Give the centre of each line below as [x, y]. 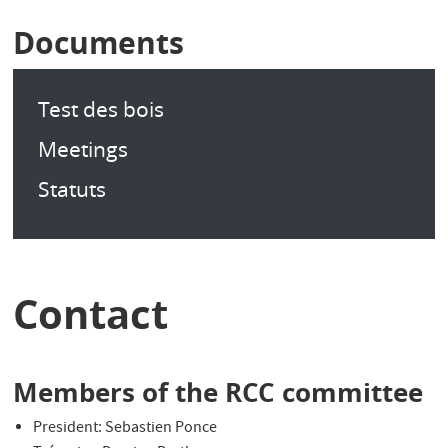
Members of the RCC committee [218, 392]
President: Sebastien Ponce [125, 429]
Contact [91, 314]
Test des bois [101, 109]
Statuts [72, 189]
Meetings [83, 149]
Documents [99, 42]
